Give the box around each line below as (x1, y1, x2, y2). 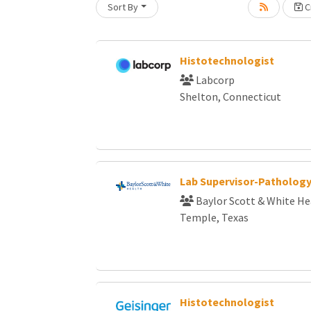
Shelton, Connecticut (179, 90, 281, 103)
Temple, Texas (179, 210, 249, 224)
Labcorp (193, 73, 235, 87)
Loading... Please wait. (94, 31, 199, 60)
